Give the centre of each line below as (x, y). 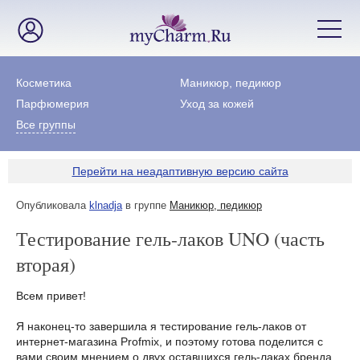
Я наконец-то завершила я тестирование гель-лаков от (161, 326)
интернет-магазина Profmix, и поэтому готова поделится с (170, 342)
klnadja (106, 205)
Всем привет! (51, 296)
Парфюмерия (53, 104)
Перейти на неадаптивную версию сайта (180, 171)
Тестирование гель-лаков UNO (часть (170, 239)
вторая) (46, 264)
